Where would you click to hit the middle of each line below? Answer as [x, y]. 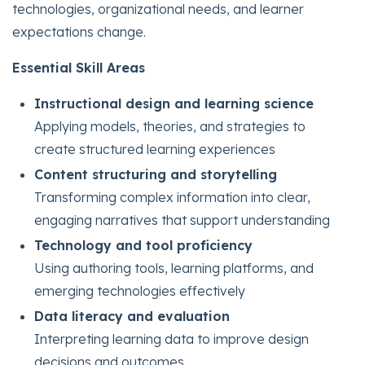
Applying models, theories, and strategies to [170, 126]
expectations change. [79, 31]
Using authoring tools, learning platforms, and [174, 268]
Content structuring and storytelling [156, 175]
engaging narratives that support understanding [182, 220]
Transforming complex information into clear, [173, 198]
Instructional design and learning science [174, 103]
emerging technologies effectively [140, 291]
